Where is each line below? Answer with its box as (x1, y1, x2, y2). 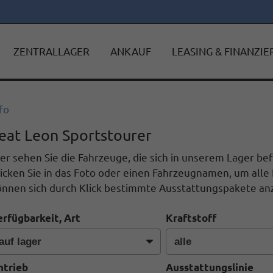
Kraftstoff (165, 212, 216, 224)
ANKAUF (110, 45, 151, 57)
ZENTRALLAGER (13, 45, 90, 57)
